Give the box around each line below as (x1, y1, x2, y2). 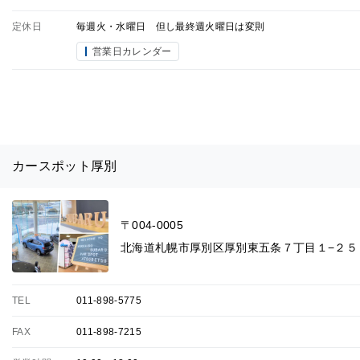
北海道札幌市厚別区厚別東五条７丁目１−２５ (121, 240, 358, 254)
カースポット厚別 (12, 158, 117, 173)
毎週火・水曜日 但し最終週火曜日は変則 (76, 20, 265, 32)
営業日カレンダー (92, 45, 172, 57)
